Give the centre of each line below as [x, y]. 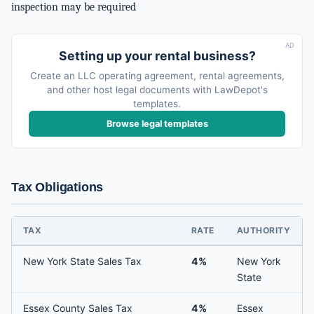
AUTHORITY [264, 231]
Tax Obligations [57, 187]
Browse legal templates [157, 124]
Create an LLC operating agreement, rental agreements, [157, 76]
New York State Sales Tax [82, 261]
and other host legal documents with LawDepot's [157, 90]
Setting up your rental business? [157, 56]
